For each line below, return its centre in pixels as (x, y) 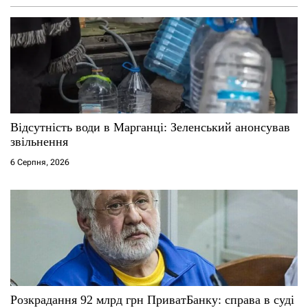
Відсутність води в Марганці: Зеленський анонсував (150, 128)
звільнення (39, 142)
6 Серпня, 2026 (40, 163)
